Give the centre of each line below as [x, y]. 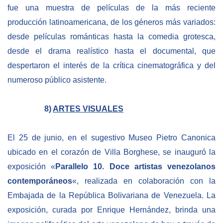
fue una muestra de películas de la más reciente [111, 8]
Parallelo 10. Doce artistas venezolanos [136, 166]
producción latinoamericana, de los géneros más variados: [111, 22]
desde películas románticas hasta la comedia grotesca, [111, 37]
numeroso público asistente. [57, 80]
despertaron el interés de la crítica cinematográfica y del [111, 66]
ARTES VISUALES [88, 109]
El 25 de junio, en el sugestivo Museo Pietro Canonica [111, 137]
